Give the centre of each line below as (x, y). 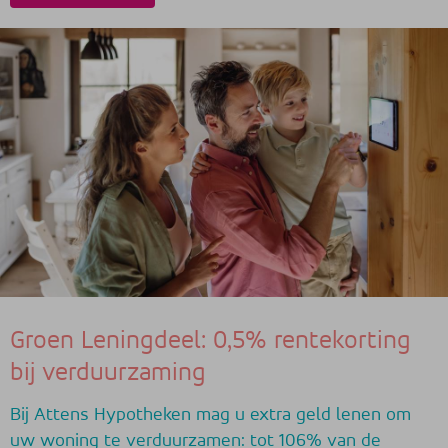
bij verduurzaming (108, 372)
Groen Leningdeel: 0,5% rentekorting (210, 340)
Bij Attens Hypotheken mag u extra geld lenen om (210, 414)
